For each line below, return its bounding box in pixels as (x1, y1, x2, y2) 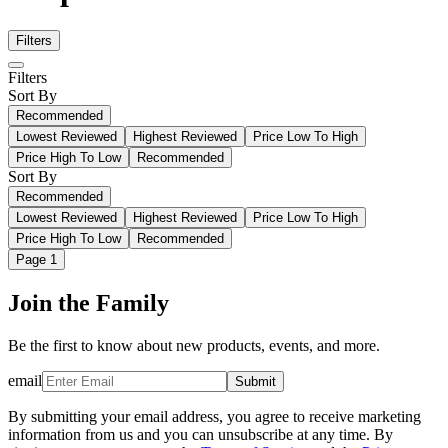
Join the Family (8, 289, 169, 316)
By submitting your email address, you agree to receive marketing (8, 407, 421, 425)
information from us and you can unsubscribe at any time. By (8, 425, 393, 443)
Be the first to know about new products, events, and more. (8, 336, 380, 354)
